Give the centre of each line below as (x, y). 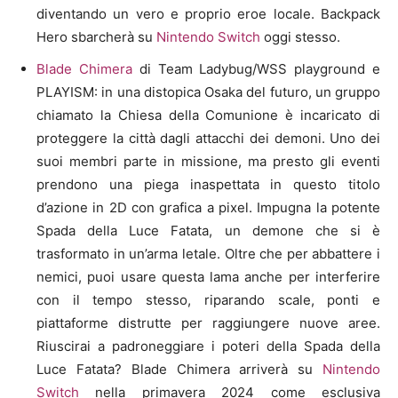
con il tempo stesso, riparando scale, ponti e (208, 299)
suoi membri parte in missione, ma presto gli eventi (208, 161)
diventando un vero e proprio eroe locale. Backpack (208, 13)
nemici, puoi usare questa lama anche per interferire (208, 276)
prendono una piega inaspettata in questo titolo (208, 184)
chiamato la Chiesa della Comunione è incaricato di (208, 115)
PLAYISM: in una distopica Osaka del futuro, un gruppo (208, 92)
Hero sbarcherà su (96, 36)
